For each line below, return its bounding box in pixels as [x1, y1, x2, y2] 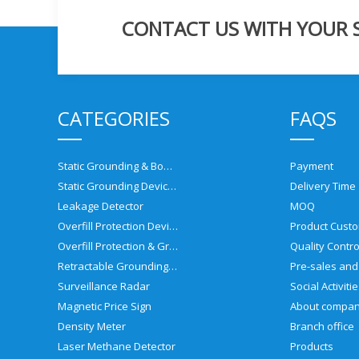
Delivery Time [290, 178, 356, 193]
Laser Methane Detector [58, 338, 175, 353]
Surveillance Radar [58, 278, 150, 293]
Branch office [290, 318, 354, 333]
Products [290, 338, 333, 353]
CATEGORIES [58, 104, 170, 131]
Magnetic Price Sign [58, 298, 151, 313]
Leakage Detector [58, 198, 143, 213]
